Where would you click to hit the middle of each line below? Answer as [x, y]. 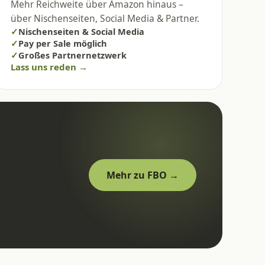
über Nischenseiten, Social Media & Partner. [105, 18]
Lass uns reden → [49, 67]
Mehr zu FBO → [143, 175]
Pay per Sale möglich [63, 43]
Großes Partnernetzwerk [73, 55]
